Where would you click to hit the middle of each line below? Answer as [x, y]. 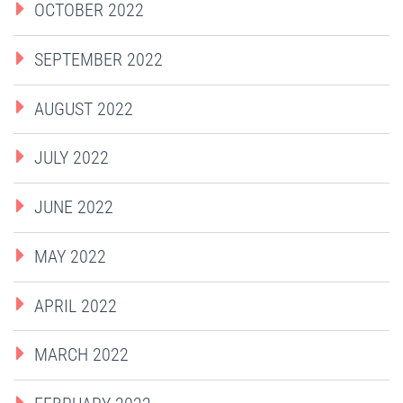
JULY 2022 [72, 158]
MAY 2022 [70, 256]
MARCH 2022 [81, 355]
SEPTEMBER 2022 [99, 59]
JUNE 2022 [74, 207]
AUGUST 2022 [84, 108]
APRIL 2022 [76, 305]
